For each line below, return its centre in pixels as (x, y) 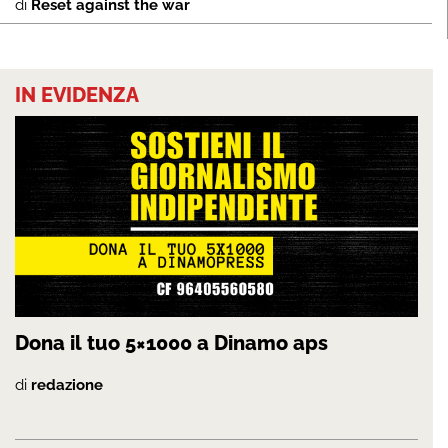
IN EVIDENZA (77, 94)
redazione (67, 385)
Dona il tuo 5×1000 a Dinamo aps (171, 343)
